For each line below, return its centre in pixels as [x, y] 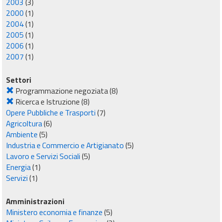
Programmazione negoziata [62, 91]
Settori [19, 80]
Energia [18, 167]
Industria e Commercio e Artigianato [65, 145]
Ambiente [22, 134]
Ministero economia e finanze [54, 212]
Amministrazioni [35, 201]
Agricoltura [24, 123]
